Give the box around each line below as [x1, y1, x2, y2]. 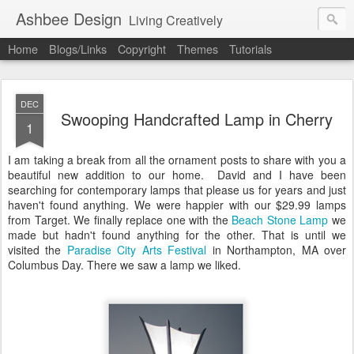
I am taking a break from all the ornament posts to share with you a [8, 152, 346, 168]
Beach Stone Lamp [232, 212, 333, 228]
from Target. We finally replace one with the [8, 212, 232, 228]
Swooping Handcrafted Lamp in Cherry [61, 107, 333, 130]
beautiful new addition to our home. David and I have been [8, 167, 346, 183]
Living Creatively [129, 11, 223, 29]
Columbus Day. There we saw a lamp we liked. [8, 257, 241, 273]
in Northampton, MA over [206, 242, 347, 258]
